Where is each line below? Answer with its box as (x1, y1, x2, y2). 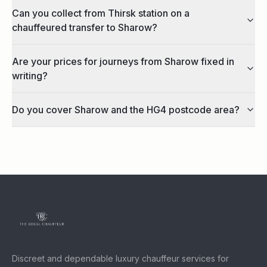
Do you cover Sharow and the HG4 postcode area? (12, 103, 240, 116)
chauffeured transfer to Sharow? (12, 21, 157, 33)
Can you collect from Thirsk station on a (12, 7, 190, 19)
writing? (12, 69, 48, 82)
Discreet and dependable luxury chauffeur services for (12, 253, 229, 263)
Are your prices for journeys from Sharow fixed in (12, 55, 234, 67)
